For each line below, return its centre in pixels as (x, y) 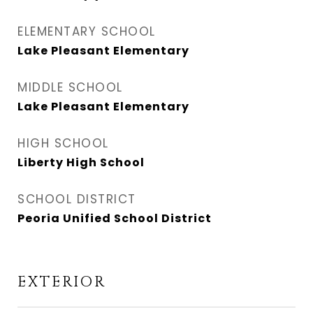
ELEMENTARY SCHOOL (87, 31)
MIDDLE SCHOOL (70, 87)
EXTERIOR (62, 282)
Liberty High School (81, 162)
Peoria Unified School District (115, 218)
